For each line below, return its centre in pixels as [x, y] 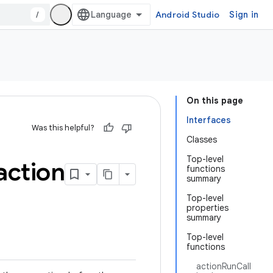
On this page [215, 101]
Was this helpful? [63, 128]
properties [207, 208]
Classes [202, 140]
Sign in [244, 15]
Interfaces [209, 120]
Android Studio [187, 15]
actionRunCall [224, 266]
